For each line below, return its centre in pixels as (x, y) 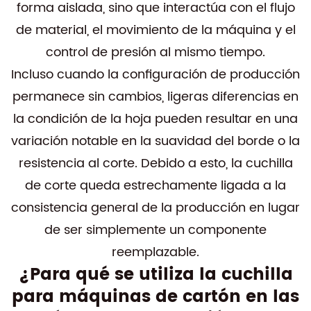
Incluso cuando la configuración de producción (155, 75)
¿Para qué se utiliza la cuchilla (155, 275)
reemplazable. (155, 252)
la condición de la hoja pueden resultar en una (155, 119)
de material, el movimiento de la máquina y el (155, 30)
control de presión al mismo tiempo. (155, 52)
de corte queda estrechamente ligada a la (155, 186)
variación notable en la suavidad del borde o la (155, 141)
